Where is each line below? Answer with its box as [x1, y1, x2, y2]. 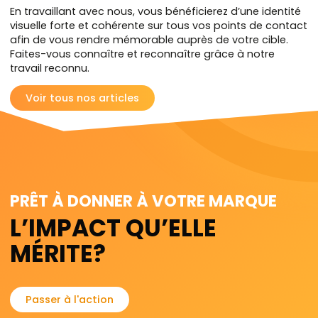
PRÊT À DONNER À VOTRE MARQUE [10, 190, 278, 213]
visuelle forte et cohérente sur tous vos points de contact [10, 18, 308, 33]
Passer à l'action [26, 292, 114, 307]
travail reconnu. [10, 60, 93, 75]
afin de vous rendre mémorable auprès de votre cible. [10, 32, 289, 47]
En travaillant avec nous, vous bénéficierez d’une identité [10, 4, 302, 18]
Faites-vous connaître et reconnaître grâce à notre [10, 46, 275, 61]
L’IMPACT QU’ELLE [10, 211, 217, 245]
